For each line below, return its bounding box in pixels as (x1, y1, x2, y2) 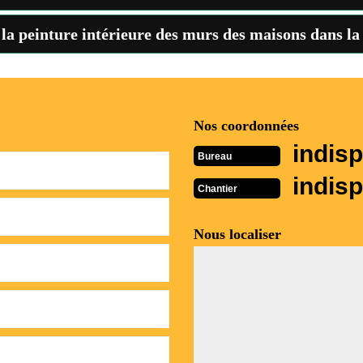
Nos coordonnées (194, 117, 299, 134)
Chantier (198, 182, 237, 194)
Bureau (198, 150, 232, 162)
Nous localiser (194, 226, 281, 242)
